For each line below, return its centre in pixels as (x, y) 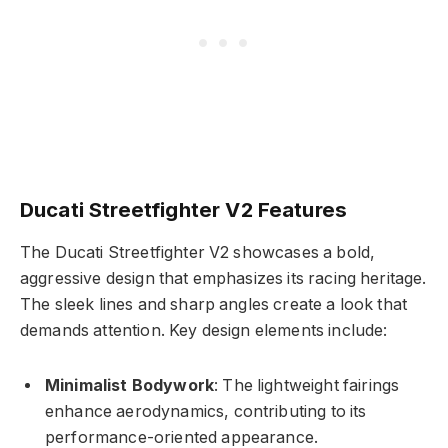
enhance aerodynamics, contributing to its (206, 411)
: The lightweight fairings (307, 385)
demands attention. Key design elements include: (204, 331)
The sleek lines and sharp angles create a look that (214, 305)
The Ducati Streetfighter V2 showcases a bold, (198, 253)
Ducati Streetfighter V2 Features (184, 209)
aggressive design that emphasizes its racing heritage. (223, 279)
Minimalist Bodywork (130, 385)
